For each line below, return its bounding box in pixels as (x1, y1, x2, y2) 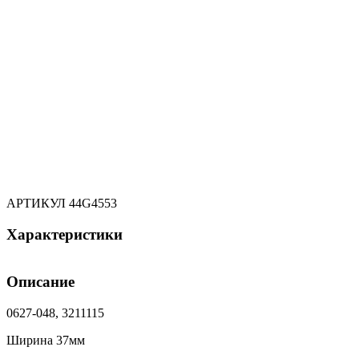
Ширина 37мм (6, 333, 85, 347)
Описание (6, 273, 75, 291)
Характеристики (6, 225, 123, 243)
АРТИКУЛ (6, 196, 69, 210)
